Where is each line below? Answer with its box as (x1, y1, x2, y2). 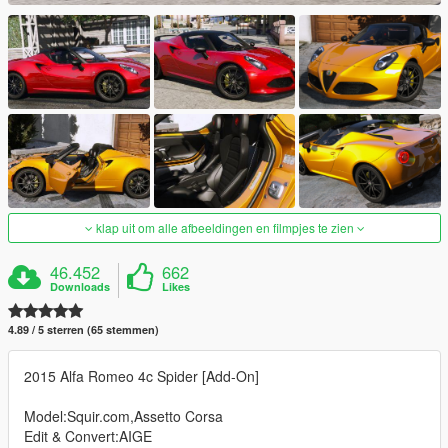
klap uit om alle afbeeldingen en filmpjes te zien (92, 219, 357, 237)
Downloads (50, 279, 111, 295)
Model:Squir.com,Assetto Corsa (24, 406, 223, 427)
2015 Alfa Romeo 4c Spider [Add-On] (24, 366, 259, 387)
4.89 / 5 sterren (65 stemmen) (8, 322, 159, 338)
